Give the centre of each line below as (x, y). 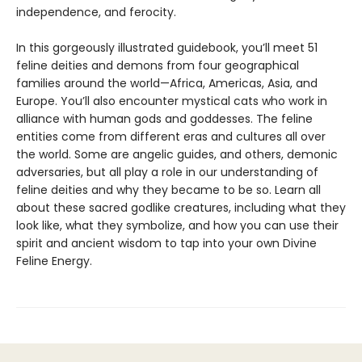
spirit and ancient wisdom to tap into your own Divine (166, 244)
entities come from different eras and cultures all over (171, 137)
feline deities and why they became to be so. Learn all (168, 190)
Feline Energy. (54, 261)
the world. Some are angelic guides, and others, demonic (177, 155)
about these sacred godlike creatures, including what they (181, 208)
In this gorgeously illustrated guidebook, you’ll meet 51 (167, 48)
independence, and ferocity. (96, 13)
